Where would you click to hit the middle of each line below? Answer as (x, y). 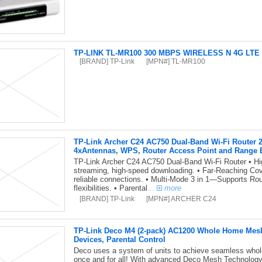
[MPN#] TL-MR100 (175, 61)
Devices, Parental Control (119, 239)
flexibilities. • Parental (110, 188)
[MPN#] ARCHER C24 (181, 199)
